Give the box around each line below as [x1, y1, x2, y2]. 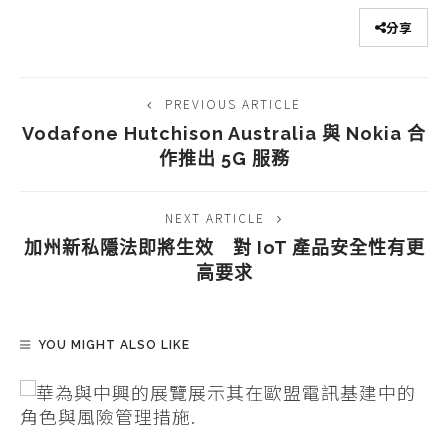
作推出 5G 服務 [158, 147, 290, 169]
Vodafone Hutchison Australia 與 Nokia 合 [22, 122, 426, 144]
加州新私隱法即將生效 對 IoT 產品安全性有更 [23, 236, 425, 258]
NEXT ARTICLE [165, 208, 265, 226]
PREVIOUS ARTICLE [165, 94, 301, 112]
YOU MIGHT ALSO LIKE [38, 337, 190, 352]
